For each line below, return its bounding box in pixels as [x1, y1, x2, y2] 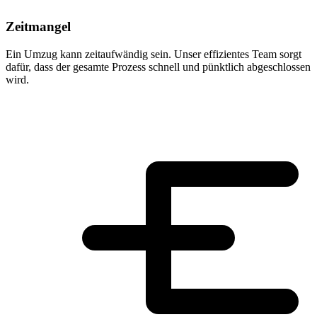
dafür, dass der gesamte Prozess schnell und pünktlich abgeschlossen [6, 60, 311, 73]
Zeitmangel [6, 19, 71, 35]
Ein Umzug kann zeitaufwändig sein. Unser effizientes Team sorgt [6, 47, 301, 60]
